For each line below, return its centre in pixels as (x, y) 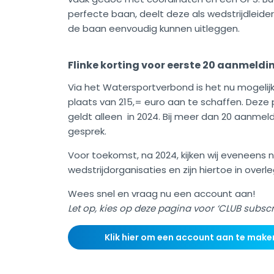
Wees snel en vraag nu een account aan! (161, 194)
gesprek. (88, 131)
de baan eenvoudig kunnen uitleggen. (154, 29)
